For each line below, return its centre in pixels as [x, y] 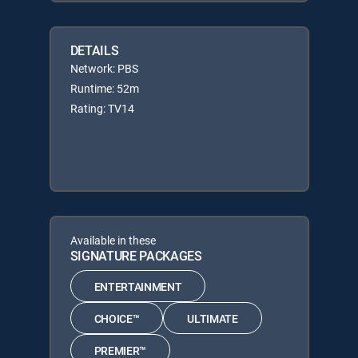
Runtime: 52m [104, 88]
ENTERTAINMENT [138, 286]
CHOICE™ [117, 318]
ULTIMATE [213, 318]
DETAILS [94, 50]
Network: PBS [104, 68]
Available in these [113, 240]
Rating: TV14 [102, 108]
